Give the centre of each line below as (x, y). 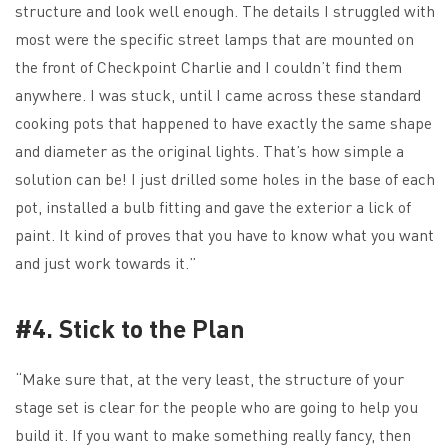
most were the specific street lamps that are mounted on (214, 38)
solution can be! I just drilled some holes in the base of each (225, 178)
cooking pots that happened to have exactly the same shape (223, 122)
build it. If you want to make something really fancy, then (213, 434)
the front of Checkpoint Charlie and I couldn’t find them (208, 66)
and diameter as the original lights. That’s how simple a (209, 150)
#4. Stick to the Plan (130, 327)
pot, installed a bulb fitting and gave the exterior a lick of (213, 206)
